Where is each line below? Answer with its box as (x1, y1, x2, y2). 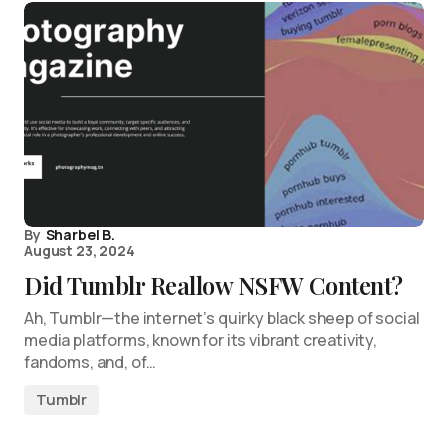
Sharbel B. (45, 225, 115, 244)
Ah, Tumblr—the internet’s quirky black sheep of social (24, 307, 420, 329)
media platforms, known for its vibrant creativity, (24, 329, 377, 351)
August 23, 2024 (24, 241, 135, 260)
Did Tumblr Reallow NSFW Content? (24, 269, 403, 301)
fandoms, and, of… (24, 351, 157, 373)
